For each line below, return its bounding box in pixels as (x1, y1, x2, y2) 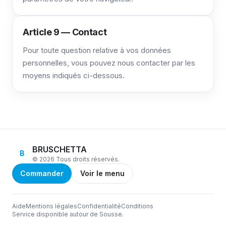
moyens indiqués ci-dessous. (23, 71, 125, 80)
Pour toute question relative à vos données (23, 45, 171, 55)
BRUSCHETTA (32, 144, 87, 154)
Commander (20, 169, 64, 178)
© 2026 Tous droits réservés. (32, 155, 120, 163)
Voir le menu (80, 169, 125, 178)
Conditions (121, 202, 153, 210)
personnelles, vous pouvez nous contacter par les (23, 58, 195, 68)
